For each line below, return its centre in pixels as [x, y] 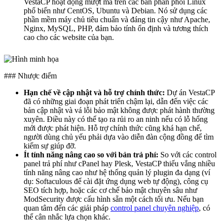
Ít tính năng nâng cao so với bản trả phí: [91, 154]
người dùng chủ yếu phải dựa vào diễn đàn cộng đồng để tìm [119, 137]
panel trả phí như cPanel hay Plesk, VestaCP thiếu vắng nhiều [119, 163]
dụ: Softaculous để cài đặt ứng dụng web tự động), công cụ [116, 181]
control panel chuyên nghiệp [155, 208]
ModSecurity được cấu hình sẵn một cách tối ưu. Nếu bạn [114, 199]
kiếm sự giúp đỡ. [50, 146]
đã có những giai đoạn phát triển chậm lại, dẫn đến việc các [116, 101]
